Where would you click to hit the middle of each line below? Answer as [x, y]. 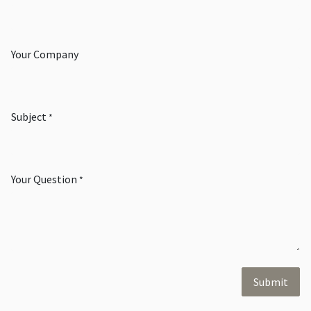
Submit [271, 281]
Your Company [45, 54]
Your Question [44, 179]
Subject [29, 116]
